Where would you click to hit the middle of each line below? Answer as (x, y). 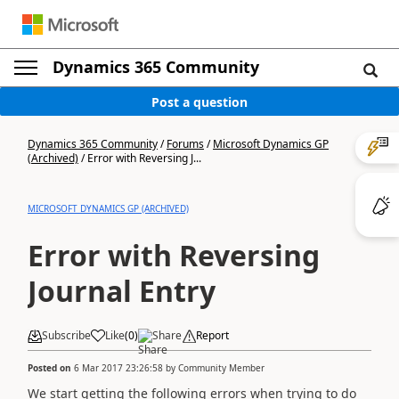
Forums (185, 144)
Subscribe (66, 335)
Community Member (221, 367)
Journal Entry (122, 291)
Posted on (51, 367)
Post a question (199, 102)
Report (212, 335)
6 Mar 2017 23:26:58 (118, 367)
